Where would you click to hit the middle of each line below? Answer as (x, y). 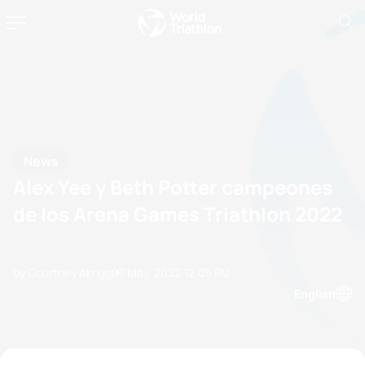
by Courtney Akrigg (62, 272)
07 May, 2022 (146, 272)
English (315, 293)
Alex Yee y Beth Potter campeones (173, 187)
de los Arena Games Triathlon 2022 (178, 214)
